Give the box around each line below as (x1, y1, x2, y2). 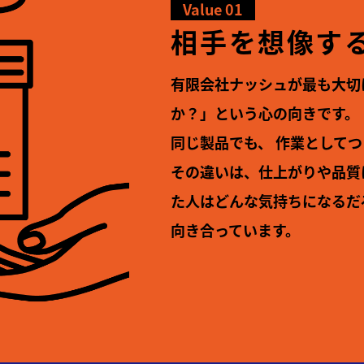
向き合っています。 (171, 219, 301, 241)
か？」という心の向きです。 (171, 102, 360, 124)
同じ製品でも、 (171, 132, 273, 154)
